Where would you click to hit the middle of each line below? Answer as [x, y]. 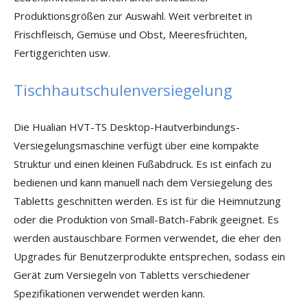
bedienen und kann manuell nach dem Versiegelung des [143, 182]
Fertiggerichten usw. [62, 53]
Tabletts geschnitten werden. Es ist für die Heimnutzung [147, 201]
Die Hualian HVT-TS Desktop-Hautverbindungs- [127, 127]
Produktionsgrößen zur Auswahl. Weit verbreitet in [133, 16]
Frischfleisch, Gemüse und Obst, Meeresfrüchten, [131, 34]
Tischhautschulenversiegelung [123, 90]
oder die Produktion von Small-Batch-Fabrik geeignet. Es [146, 219]
